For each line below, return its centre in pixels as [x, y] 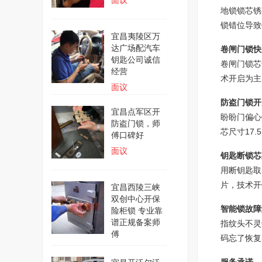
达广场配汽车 [136, 48]
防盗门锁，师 [136, 123]
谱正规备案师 [136, 222]
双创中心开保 [136, 199]
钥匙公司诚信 [136, 60]
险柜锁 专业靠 [137, 211]
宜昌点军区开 [136, 112]
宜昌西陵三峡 [136, 187]
